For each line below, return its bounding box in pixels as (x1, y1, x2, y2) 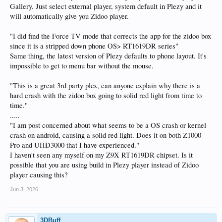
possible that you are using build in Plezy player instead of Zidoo (10, 160, 199, 170)
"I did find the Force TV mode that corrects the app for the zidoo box (10, 31, 211, 41)
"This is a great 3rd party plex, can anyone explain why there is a (10, 81, 200, 91)
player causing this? (10, 170, 68, 180)
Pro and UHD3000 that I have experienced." (10, 140, 139, 150)
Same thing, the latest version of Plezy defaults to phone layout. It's (10, 51, 207, 61)
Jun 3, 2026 (10, 186, 38, 193)
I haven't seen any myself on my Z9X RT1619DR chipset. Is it (10, 150, 193, 160)
